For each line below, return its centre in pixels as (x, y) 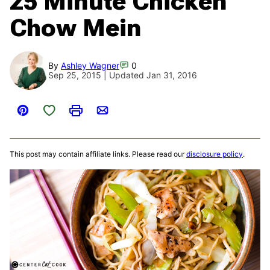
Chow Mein (76, 28)
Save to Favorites (74, 109)
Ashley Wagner (90, 66)
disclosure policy (215, 154)
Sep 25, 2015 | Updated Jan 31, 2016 (123, 75)
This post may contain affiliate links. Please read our (98, 154)
